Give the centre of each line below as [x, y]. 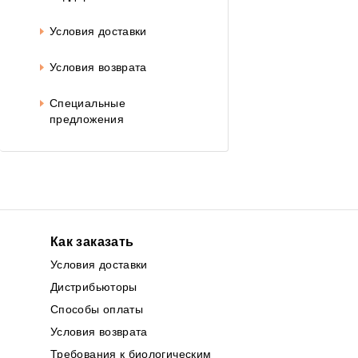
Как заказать [92, 241]
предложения [87, 119]
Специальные [88, 103]
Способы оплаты [97, 309]
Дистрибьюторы [94, 286]
